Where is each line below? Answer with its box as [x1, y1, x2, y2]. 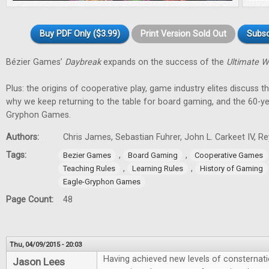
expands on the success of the [101, 57, 226, 67]
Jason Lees [13, 256, 65, 268]
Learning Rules [132, 164, 183, 173]
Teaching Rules [63, 164, 115, 173]
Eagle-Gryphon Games [63, 177, 141, 186]
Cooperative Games [195, 151, 263, 160]
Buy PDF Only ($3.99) [40, 29, 120, 39]
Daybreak [65, 57, 101, 67]
